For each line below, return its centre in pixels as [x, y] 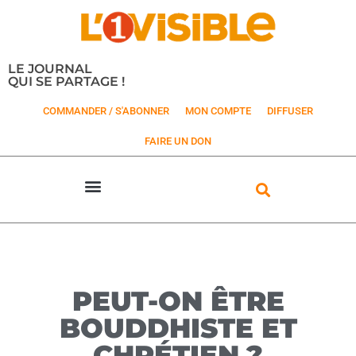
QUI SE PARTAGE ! [66, 81]
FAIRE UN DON [178, 141]
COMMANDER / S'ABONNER [106, 111]
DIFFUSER [290, 111]
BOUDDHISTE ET [178, 329]
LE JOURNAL [50, 69]
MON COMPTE [218, 111]
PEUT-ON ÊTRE [178, 302]
